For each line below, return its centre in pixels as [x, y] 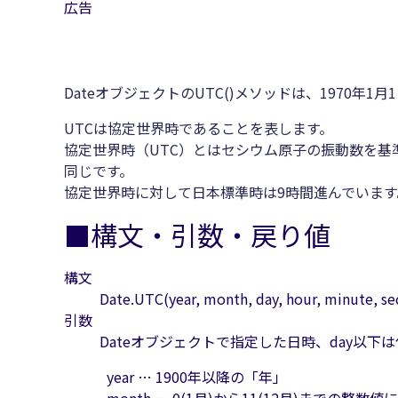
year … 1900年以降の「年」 [197, 377]
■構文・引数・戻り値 [197, 235]
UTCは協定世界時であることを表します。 [199, 128]
